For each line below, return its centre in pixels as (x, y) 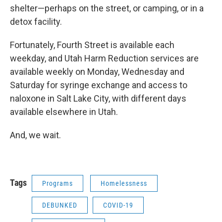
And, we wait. (36, 135)
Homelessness (124, 184)
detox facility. (37, 22)
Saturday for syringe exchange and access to (99, 85)
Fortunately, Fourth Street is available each (92, 45)
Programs (57, 184)
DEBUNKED (60, 205)
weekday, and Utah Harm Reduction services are (104, 58)
